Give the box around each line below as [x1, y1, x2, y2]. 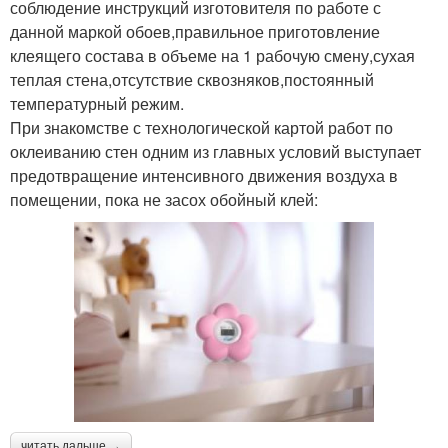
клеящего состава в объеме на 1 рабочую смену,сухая [10, 43, 415, 67]
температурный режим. [10, 91, 184, 115]
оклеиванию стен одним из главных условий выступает [10, 139, 421, 163]
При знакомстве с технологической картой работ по [10, 115, 393, 139]
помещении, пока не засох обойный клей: [10, 187, 318, 211]
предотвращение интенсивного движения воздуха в [10, 163, 398, 187]
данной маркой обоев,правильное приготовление [10, 19, 380, 43]
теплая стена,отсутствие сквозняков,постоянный [10, 67, 374, 91]
